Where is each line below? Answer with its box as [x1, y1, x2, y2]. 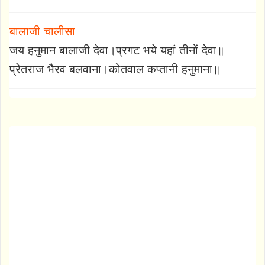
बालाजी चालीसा [9, 24, 75, 38]
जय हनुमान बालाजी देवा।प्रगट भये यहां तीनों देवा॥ [9, 43, 224, 57]
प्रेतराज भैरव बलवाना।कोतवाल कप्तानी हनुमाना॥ [9, 62, 220, 76]
